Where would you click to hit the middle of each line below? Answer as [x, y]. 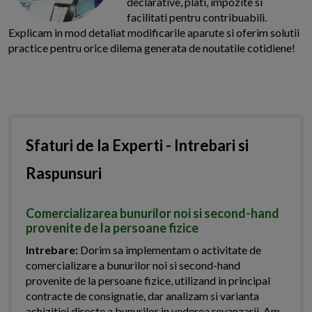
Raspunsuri [64, 173]
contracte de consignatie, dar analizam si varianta [142, 296]
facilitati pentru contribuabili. [197, 17]
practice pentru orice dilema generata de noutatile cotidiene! [152, 48]
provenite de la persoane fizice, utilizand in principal [148, 281]
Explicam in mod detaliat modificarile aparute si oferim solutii [154, 33]
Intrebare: [52, 250]
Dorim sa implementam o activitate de [170, 250]
